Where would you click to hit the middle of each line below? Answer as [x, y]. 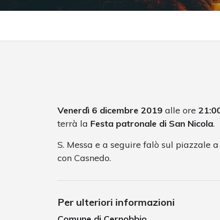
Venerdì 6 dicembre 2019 [110, 110]
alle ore [180, 110]
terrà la [74, 124]
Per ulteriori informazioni [116, 202]
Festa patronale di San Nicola [152, 124]
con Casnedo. [84, 158]
